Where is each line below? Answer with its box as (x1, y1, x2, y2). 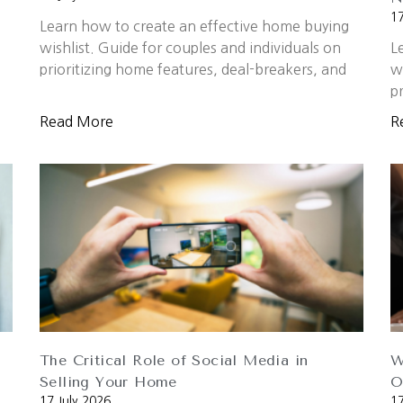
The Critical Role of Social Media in (40, 352, 309, 370)
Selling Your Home (40, 373, 177, 391)
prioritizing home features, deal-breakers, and (40, 62, 346, 77)
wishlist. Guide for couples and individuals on (40, 40, 341, 56)
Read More (40, 114, 113, 130)
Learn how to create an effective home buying (40, 19, 349, 34)
